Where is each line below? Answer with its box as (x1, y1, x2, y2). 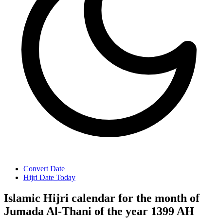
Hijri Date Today (23, 173, 75, 182)
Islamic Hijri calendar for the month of (4, 191, 200, 204)
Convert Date (23, 164, 65, 173)
